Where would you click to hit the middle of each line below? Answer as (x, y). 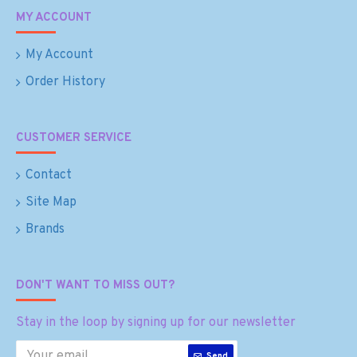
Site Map (51, 202)
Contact (49, 175)
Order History (65, 82)
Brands (45, 229)
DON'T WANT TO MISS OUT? (95, 286)
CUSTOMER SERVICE (74, 138)
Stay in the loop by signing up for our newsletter (156, 323)
